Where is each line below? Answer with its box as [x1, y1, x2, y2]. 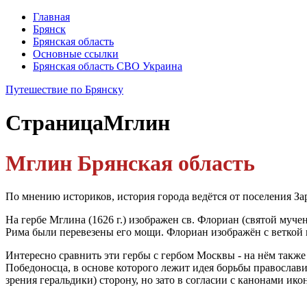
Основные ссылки [33, 48, 119, 60]
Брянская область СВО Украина [33, 60, 182, 72]
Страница [5, 110, 103, 136]
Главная [33, 11, 70, 23]
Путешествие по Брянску [5, 84, 123, 95]
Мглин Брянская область [5, 150, 255, 175]
